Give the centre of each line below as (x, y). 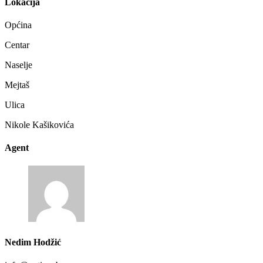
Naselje (18, 65)
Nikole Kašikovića (39, 124)
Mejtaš (17, 85)
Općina (18, 25)
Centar (17, 45)
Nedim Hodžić (33, 242)
